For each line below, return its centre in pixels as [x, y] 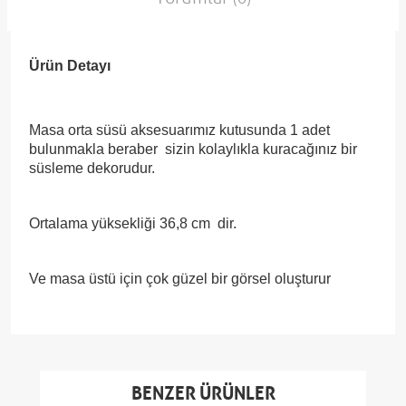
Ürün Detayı [70, 66]
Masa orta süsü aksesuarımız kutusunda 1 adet [179, 130]
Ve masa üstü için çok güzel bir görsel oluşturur [180, 279]
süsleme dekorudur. [92, 169]
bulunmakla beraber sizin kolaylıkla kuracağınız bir [193, 150]
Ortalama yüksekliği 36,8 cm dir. [133, 224]
